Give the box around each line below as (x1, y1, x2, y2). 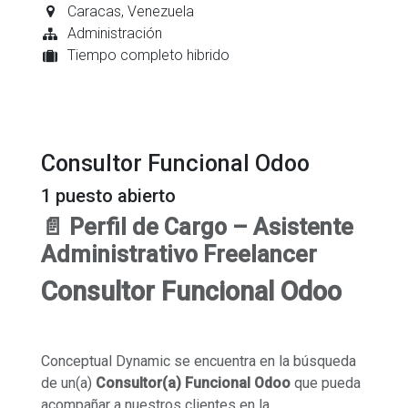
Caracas (66, 2, 121, 20)
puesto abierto (51, 184, 176, 207)
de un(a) (41, 373, 96, 392)
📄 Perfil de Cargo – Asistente (41, 213, 353, 240)
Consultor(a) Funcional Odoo (96, 373, 291, 392)
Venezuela (127, 2, 194, 20)
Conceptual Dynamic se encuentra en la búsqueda (41, 352, 356, 370)
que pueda (291, 373, 361, 392)
